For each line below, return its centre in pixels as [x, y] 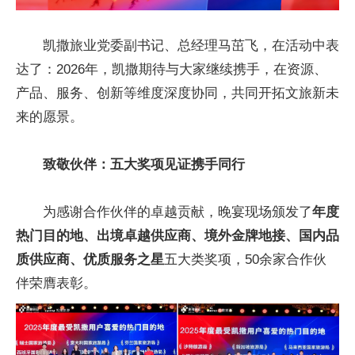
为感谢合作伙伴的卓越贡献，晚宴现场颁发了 [177, 212]
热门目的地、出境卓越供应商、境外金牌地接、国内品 [177, 236]
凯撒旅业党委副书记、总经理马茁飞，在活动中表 [191, 46]
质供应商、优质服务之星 [90, 260]
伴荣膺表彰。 [56, 284]
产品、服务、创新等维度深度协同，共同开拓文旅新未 [177, 94]
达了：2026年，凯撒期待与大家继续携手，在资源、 [172, 70]
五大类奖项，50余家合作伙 [245, 260]
